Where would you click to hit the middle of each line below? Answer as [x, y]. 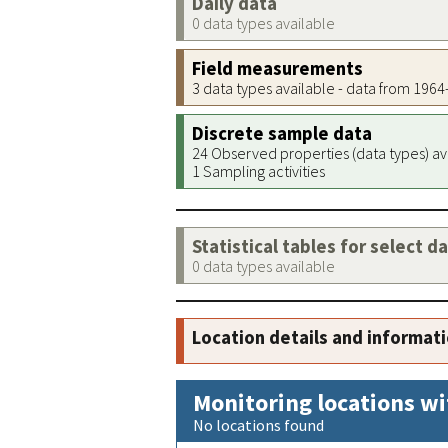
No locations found [258, 425]
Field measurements [277, 68]
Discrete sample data [282, 133]
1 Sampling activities [258, 171]
